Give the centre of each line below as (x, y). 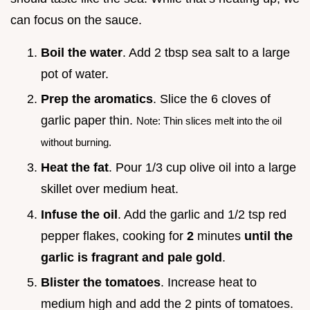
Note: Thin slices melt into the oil (209, 121)
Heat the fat (75, 168)
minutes (219, 236)
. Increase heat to (209, 283)
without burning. (76, 143)
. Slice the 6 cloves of (212, 99)
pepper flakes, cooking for (114, 236)
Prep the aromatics (97, 99)
